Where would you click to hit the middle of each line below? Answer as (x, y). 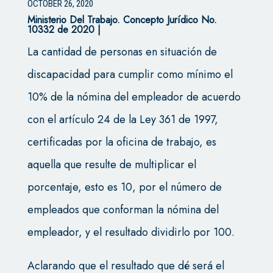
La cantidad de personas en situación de (122, 52)
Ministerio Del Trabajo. (75, 20)
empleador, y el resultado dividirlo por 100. (131, 232)
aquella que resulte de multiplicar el (112, 165)
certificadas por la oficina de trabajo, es (122, 142)
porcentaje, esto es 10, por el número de (124, 187)
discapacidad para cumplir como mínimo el (130, 75)
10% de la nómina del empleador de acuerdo (134, 97)
